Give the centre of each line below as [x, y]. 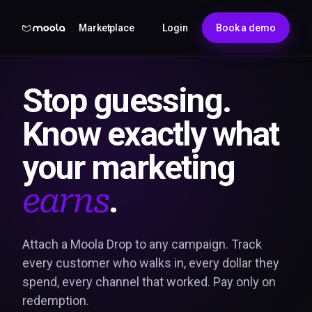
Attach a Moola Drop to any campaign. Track [142, 244]
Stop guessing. [127, 101]
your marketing [129, 167]
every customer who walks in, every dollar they [151, 263]
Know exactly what [151, 134]
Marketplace [107, 28]
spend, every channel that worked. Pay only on [149, 282]
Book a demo [245, 28]
